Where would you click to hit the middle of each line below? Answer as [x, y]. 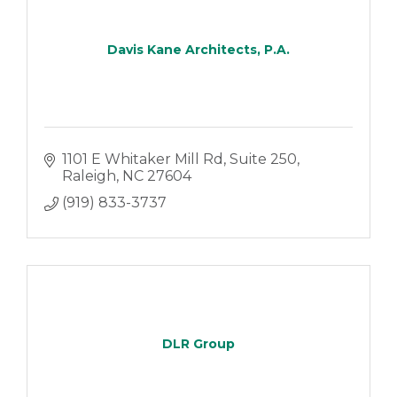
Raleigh [89, 175]
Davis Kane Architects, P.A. [198, 49]
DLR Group [198, 344]
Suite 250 [263, 159]
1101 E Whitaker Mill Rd [142, 159]
